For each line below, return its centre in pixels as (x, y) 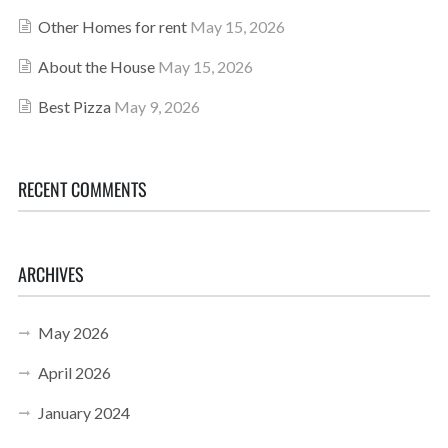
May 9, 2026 (156, 106)
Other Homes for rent (112, 26)
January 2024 (83, 412)
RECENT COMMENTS (82, 189)
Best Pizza (74, 106)
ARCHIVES (50, 274)
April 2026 (74, 372)
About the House (96, 66)
